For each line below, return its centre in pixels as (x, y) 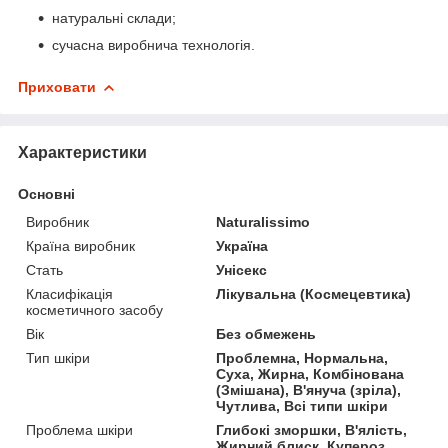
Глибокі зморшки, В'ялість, (312, 429)
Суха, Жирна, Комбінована (310, 373)
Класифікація (69, 293)
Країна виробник (80, 245)
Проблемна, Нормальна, (302, 357)
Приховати (57, 86)
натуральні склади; (114, 17)
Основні (46, 193)
